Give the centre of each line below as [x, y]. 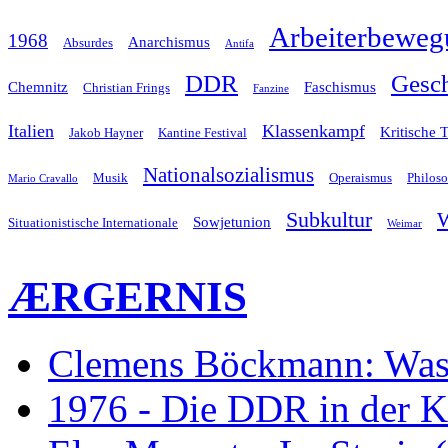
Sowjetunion [232, 221]
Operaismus [360, 177]
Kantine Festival [202, 132]
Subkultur [329, 219]
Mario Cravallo [43, 178]
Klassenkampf [313, 130]
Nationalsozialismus [228, 174]
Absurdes [88, 42]
